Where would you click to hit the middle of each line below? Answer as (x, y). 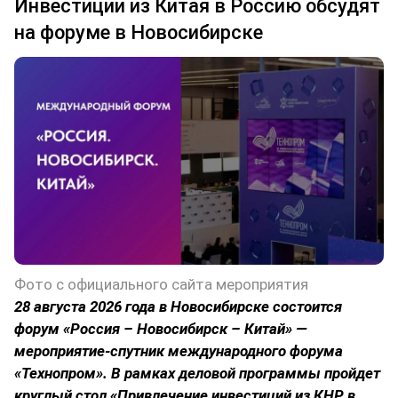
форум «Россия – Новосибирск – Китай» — (161, 329)
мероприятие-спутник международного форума (179, 351)
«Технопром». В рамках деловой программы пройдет (197, 374)
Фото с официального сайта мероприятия (161, 285)
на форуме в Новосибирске (139, 32)
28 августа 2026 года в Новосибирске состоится (178, 307)
